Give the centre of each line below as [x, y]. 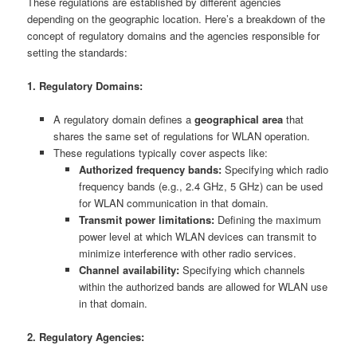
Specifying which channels [243, 270]
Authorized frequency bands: [151, 170]
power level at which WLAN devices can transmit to [198, 237]
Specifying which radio [275, 170]
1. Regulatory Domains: [85, 86]
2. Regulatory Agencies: [86, 337]
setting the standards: [78, 52]
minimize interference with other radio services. [188, 253]
